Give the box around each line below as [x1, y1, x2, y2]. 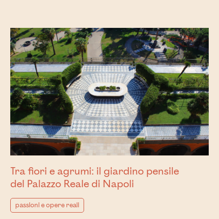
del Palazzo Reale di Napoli [10, 178, 134, 191]
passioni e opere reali [15, 201, 79, 210]
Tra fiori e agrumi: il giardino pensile [10, 165, 179, 178]
